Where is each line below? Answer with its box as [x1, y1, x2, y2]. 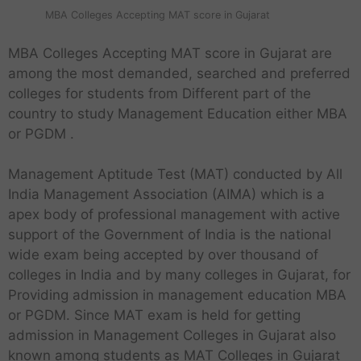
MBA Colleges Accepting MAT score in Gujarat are [8, 44, 332, 61]
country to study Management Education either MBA [8, 105, 347, 122]
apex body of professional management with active [8, 206, 340, 223]
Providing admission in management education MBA [8, 287, 346, 304]
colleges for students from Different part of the [8, 85, 311, 102]
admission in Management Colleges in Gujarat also [8, 327, 336, 344]
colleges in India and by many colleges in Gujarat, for [8, 267, 351, 284]
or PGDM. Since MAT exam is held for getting [8, 307, 301, 324]
